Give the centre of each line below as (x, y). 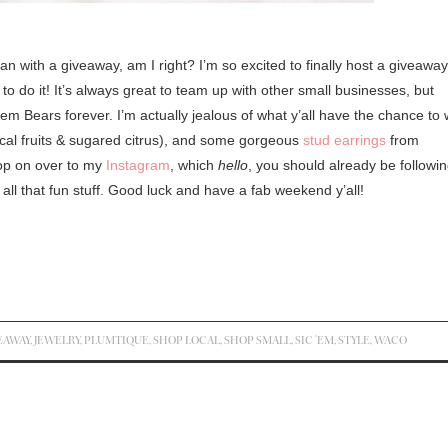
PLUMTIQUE (117, 340)
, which (194, 165)
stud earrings (344, 140)
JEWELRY (57, 340)
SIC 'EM (315, 340)
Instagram (138, 165)
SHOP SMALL (258, 340)
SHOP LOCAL (187, 340)
